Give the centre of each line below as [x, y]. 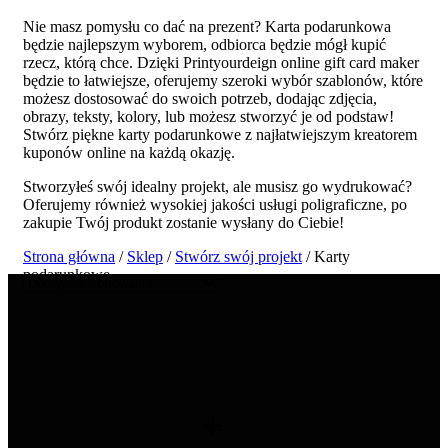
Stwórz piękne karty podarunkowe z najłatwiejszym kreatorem [220, 134]
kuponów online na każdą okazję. [129, 152]
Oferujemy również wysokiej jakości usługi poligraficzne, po [215, 204]
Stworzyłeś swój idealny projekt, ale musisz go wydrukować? [217, 186]
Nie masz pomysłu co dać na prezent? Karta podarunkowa [207, 26]
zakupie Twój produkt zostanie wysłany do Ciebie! [183, 222]
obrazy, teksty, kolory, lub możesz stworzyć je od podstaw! [208, 116]
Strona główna [69, 256]
